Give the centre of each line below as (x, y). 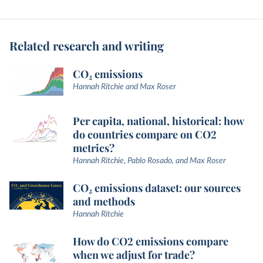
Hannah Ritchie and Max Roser (124, 87)
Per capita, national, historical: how (158, 121)
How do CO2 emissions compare (151, 242)
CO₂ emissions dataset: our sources (157, 188)
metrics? (94, 148)
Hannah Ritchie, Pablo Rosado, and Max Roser (149, 161)
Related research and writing (87, 45)
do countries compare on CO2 (145, 135)
